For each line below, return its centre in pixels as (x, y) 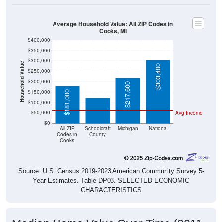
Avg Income (189, 102)
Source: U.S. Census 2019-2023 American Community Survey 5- (111, 161)
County (98, 123)
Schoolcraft (97, 117)
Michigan (128, 117)
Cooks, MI (113, 20)
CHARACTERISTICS (111, 179)
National (158, 117)
